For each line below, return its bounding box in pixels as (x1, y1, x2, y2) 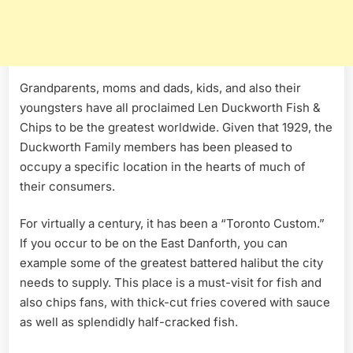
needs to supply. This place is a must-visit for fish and (20, 275, 321, 291)
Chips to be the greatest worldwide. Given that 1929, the (20, 119, 333, 135)
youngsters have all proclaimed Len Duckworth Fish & (20, 99, 321, 115)
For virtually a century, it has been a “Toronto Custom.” (20, 216, 325, 232)
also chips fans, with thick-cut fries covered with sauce (20, 295, 330, 310)
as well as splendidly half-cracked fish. (20, 314, 238, 330)
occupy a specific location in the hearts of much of (20, 158, 306, 174)
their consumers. (20, 178, 115, 194)
